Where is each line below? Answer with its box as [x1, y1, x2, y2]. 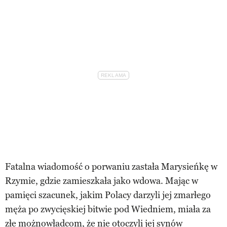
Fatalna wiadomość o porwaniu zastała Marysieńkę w [5, 161, 217, 172]
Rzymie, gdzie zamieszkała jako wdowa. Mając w [5, 175, 198, 186]
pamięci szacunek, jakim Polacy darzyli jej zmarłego [5, 189, 211, 201]
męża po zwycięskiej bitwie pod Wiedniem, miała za [5, 203, 211, 215]
